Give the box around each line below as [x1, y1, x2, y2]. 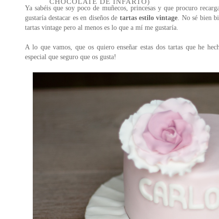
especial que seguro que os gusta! [25, 53, 116, 61]
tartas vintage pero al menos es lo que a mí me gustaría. [25, 23, 178, 32]
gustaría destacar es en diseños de [25, 14, 120, 22]
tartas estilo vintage [119, 14, 178, 22]
